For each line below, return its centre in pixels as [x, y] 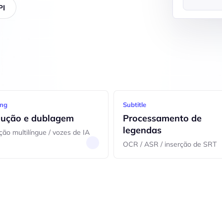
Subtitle [135, 105]
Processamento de [162, 118]
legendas [142, 130]
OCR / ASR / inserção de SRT [170, 144]
